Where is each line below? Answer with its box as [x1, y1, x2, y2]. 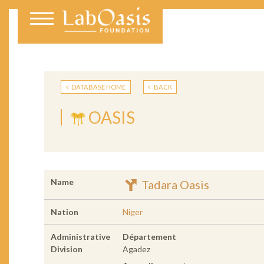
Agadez [122, 244, 150, 255]
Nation [50, 207, 78, 217]
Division [50, 244, 82, 255]
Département [122, 232, 176, 242]
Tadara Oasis [138, 177, 209, 192]
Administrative [50, 232, 110, 242]
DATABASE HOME [70, 82, 126, 91]
